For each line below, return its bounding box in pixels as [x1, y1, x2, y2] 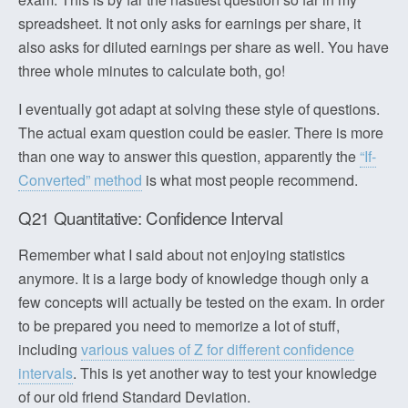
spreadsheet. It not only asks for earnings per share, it [18, 13, 361, 34]
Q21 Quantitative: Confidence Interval [18, 206, 283, 229]
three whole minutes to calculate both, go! [18, 60, 285, 81]
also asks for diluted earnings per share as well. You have [18, 36, 389, 57]
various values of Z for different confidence [81, 339, 354, 360]
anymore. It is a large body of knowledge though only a [18, 268, 369, 289]
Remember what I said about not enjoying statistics [18, 244, 345, 265]
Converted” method [18, 169, 142, 190]
